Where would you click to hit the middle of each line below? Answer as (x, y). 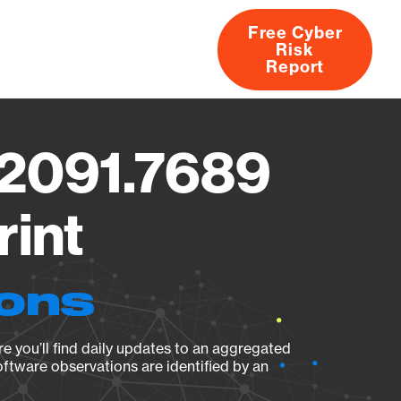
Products (46, 49)
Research (145, 49)
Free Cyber (295, 32)
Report (295, 66)
